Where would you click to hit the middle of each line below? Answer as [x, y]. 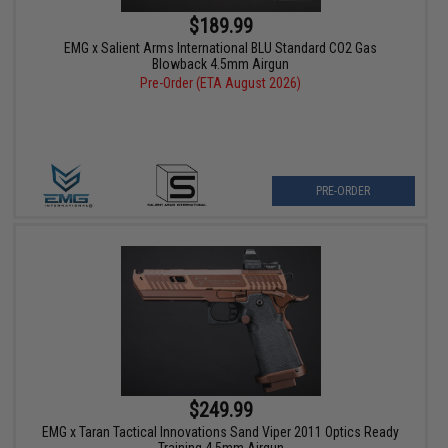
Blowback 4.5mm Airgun [221, 63]
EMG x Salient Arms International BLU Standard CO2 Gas [221, 47]
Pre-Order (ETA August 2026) [221, 82]
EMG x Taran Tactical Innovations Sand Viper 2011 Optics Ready [221, 432]
